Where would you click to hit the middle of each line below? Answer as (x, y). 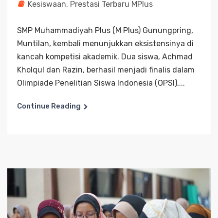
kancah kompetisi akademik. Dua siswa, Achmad (105, 57)
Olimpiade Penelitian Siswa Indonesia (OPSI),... (101, 83)
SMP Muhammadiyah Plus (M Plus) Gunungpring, (105, 30)
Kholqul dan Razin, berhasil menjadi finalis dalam (106, 70)
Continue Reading (49, 106)
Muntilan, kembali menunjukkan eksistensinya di (105, 44)
